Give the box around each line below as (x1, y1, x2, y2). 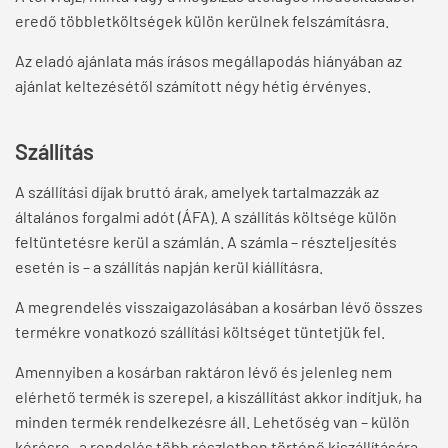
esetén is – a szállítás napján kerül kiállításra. (15, 257, 323, 277)
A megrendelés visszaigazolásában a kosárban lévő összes (15, 297, 423, 317)
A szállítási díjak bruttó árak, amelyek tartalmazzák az (15, 182, 379, 202)
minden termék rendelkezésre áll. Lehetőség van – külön (15, 412, 410, 432)
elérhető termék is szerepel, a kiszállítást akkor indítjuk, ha (15, 387, 422, 407)
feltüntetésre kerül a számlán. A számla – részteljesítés (15, 232, 397, 252)
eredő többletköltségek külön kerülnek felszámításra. (15, 11, 389, 31)
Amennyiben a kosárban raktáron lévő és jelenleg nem (15, 362, 392, 382)
